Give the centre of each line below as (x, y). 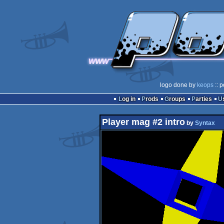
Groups (177, 99)
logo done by (178, 85)
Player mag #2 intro (143, 122)
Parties (203, 99)
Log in (128, 99)
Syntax (205, 123)
